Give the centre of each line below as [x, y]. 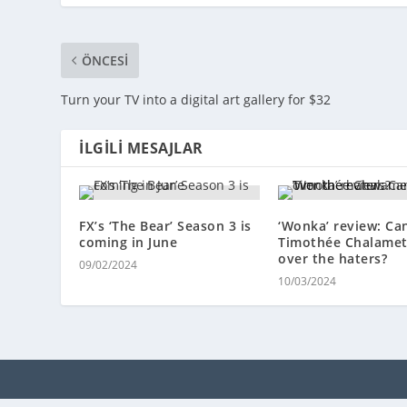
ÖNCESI [105, 60]
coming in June [129, 242]
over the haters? [333, 258]
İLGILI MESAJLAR [141, 148]
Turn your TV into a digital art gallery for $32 [196, 99]
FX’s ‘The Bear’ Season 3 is [165, 225]
